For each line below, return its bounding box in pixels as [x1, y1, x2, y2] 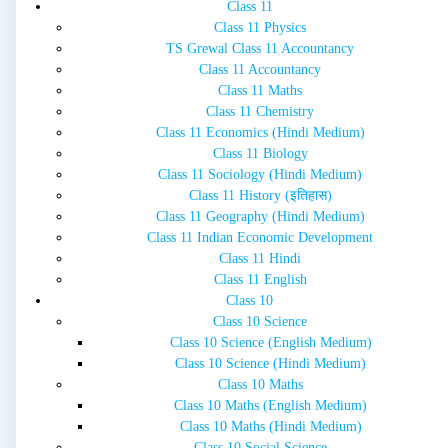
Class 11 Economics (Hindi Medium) [155, 125, 365, 141]
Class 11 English [213, 272, 307, 288]
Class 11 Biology [212, 146, 308, 162]
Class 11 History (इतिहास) [188, 188, 332, 204]
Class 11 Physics [214, 20, 306, 36]
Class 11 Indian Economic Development [147, 230, 373, 246]
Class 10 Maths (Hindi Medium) [179, 419, 362, 435]
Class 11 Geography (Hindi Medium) [155, 209, 365, 225]
